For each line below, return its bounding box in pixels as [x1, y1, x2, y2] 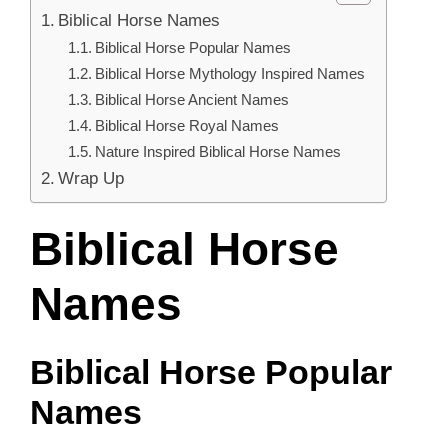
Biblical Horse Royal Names [95, 116, 280, 134]
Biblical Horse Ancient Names [95, 90, 290, 108]
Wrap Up [58, 167, 125, 188]
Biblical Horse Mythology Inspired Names [95, 64, 366, 82]
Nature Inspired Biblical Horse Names [95, 142, 342, 160]
